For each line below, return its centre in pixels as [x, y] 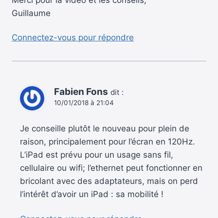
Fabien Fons [81, 92]
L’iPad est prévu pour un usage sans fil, [97, 155]
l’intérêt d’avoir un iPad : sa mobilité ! [92, 194]
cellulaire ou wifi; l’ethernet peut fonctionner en [111, 168]
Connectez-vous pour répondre [73, 38]
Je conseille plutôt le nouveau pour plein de [105, 129]
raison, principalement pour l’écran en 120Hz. [108, 142]
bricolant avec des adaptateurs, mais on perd [109, 181]
